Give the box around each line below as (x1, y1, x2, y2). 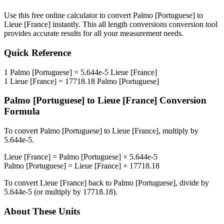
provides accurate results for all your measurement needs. (4, 29, 183, 38)
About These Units (4, 205, 80, 216)
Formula (4, 106, 40, 117)
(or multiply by (32, 187, 83, 196)
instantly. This (50, 20, 98, 29)
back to (86, 178, 113, 187)
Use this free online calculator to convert (4, 11, 133, 20)
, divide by (175, 178, 209, 187)
